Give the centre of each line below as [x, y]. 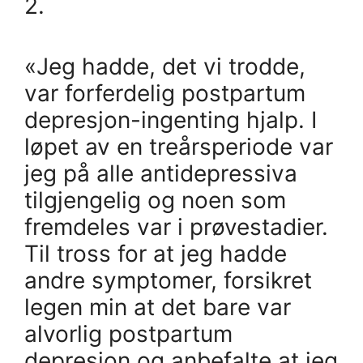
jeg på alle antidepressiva [161, 173]
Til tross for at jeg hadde [156, 253]
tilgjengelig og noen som [155, 200]
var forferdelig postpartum [165, 93]
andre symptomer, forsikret [168, 280]
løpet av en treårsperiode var [179, 146]
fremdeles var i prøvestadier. [176, 226]
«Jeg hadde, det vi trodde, [165, 66]
